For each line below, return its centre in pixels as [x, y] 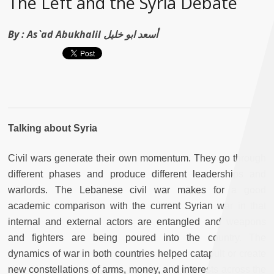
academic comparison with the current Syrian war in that [137, 206]
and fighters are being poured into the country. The [137, 238]
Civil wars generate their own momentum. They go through [137, 158]
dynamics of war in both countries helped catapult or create [137, 254]
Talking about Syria [54, 128]
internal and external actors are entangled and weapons [137, 222]
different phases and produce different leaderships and [137, 174]
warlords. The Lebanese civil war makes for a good [137, 190]
